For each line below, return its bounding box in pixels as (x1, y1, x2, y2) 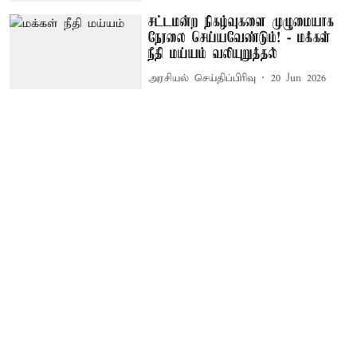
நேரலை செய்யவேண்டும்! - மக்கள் (148, 30, 331, 47)
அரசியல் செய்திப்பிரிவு (148, 71, 257, 85)
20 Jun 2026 (271, 71, 327, 85)
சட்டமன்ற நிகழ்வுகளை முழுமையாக (148, 14, 335, 31)
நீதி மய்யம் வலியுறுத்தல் (148, 46, 278, 63)
